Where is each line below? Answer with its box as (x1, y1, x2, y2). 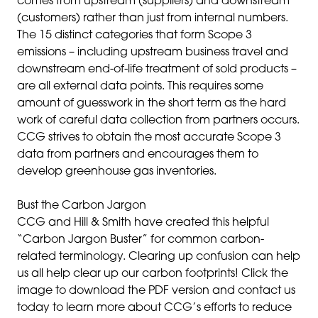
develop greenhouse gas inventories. (17, 166, 216, 177)
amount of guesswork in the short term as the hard (17, 98, 286, 109)
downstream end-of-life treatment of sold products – (17, 64, 297, 75)
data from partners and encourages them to (17, 149, 258, 160)
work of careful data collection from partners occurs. (17, 115, 300, 126)
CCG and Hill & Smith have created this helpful (17, 217, 269, 229)
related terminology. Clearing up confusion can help (17, 251, 300, 263)
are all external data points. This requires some (17, 81, 263, 92)
